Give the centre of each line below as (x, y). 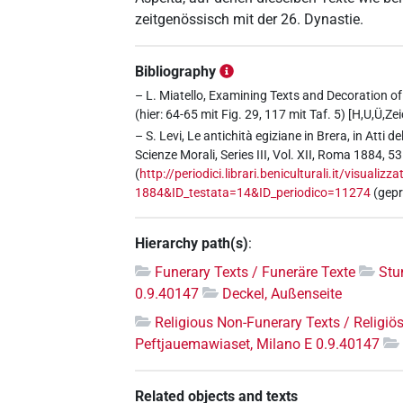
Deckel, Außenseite (282, 293)
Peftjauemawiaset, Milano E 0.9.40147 (258, 344)
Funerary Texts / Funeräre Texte (255, 272)
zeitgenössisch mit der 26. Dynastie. (250, 20)
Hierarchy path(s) (192, 243)
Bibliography (176, 72)
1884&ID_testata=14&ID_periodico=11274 (253, 193)
